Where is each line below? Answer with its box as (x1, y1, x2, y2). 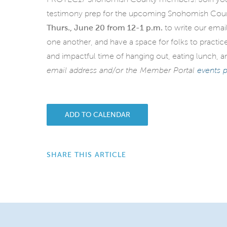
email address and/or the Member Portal (47, 66, 197, 75)
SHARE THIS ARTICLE (47, 150, 126, 159)
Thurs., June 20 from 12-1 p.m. (47, 23, 165, 32)
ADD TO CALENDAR (64, 111, 130, 119)
